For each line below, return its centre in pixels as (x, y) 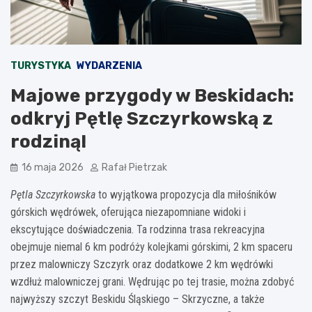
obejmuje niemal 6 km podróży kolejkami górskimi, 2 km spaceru (151, 247)
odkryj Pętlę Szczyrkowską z (142, 118)
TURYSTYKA (41, 65)
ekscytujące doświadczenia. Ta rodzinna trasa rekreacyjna (138, 229)
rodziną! (48, 141)
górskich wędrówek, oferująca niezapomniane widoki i (128, 212)
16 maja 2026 (53, 167)
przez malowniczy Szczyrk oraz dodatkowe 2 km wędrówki (142, 264)
